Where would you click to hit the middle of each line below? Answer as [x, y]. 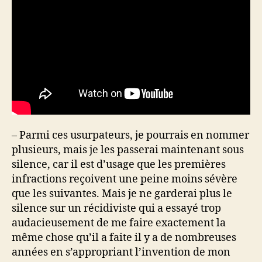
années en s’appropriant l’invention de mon [121, 252]
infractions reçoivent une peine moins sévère [125, 179]
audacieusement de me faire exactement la [119, 223]
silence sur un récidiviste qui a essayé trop [116, 208]
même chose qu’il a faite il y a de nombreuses [124, 237]
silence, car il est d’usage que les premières [119, 164]
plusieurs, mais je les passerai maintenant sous [128, 150]
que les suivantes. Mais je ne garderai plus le [122, 194]
